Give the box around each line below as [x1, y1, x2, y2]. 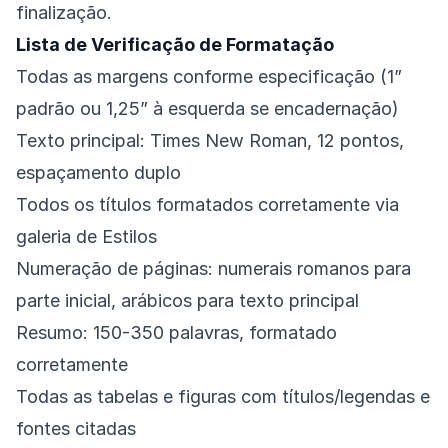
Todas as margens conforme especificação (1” [16, 66, 402, 88]
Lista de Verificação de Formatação [16, 34, 334, 56]
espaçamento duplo [16, 162, 181, 184]
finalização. [16, 2, 112, 24]
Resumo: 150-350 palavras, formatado [16, 322, 337, 344]
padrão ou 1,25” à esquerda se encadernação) [16, 98, 399, 120]
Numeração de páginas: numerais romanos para [16, 258, 411, 280]
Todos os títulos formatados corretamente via [16, 194, 399, 216]
